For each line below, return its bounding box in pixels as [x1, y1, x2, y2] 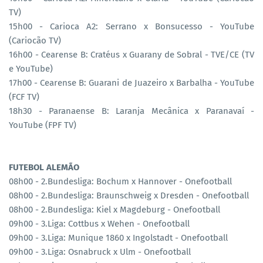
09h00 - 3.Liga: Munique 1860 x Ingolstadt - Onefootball [9, 232, 228, 243]
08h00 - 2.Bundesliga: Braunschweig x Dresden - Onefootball [9, 190, 249, 201]
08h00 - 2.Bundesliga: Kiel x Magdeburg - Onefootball [9, 204, 220, 215]
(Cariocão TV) [9, 35, 61, 46]
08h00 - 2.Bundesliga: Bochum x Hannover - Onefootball [9, 176, 232, 187]
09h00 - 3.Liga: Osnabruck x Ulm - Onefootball [9, 246, 191, 257]
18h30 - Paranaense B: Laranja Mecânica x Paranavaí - [9, 105, 254, 116]
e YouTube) [9, 63, 53, 74]
